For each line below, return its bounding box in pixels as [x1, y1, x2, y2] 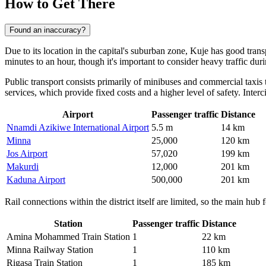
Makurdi [7, 161, 39, 172]
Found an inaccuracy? [9, 26, 85, 35]
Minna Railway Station [7, 245, 93, 255]
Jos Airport [7, 148, 47, 159]
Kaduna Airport [7, 175, 65, 185]
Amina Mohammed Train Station [7, 232, 130, 242]
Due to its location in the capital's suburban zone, [5, 46, 190, 56]
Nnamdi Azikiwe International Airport [7, 122, 149, 133]
